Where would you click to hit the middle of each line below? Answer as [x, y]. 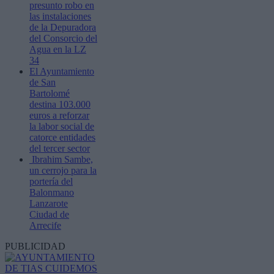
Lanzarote [49, 203]
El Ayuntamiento [62, 71]
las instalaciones [60, 16]
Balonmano [52, 192]
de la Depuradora [63, 27]
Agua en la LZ [58, 49]
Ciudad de [49, 214]
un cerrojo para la [63, 170]
